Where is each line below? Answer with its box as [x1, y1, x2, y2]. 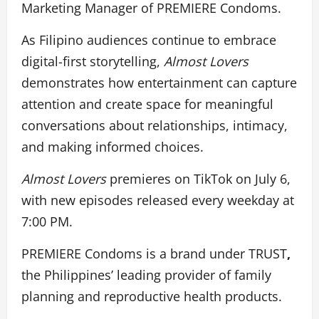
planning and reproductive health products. [21, 288, 282, 305]
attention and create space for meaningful [21, 95, 273, 113]
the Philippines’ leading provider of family [21, 266, 271, 283]
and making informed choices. [21, 138, 204, 155]
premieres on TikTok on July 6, [106, 170, 291, 187]
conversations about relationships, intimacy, [21, 117, 288, 134]
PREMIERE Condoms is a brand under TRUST [21, 245, 287, 262]
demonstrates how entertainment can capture [21, 74, 297, 91]
